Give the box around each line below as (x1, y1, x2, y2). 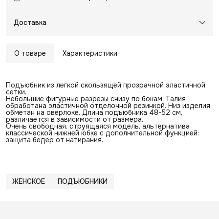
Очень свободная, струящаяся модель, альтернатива (6, 121, 190, 131)
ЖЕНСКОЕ (12, 176, 45, 186)
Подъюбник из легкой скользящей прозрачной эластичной (6, 80, 205, 89)
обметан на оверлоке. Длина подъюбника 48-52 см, (6, 108, 182, 117)
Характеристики (63, 48, 117, 58)
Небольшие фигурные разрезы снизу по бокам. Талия (6, 94, 186, 103)
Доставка (14, 18, 46, 27)
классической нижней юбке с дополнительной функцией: (6, 128, 199, 137)
